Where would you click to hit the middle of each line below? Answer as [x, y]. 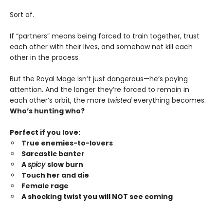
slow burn [65, 165]
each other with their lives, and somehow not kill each [101, 47]
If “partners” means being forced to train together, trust [105, 36]
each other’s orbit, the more [59, 100]
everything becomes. [169, 100]
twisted [119, 100]
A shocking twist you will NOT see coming [97, 197]
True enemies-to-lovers [67, 143]
